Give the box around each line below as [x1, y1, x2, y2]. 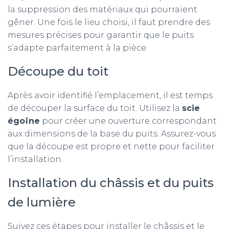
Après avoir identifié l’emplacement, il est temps [8, 90, 213, 100]
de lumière [8, 195, 76, 210]
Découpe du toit [8, 64, 108, 79]
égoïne [8, 116, 40, 126]
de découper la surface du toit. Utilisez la [8, 103, 182, 113]
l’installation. [8, 154, 63, 164]
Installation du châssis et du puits [8, 175, 214, 190]
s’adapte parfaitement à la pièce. [8, 43, 148, 53]
